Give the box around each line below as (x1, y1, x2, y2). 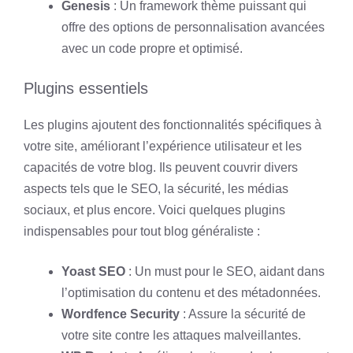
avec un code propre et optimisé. (61, 42, 243, 55)
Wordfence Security (61, 307, 180, 321)
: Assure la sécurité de (180, 307, 306, 321)
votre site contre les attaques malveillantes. (61, 329, 301, 342)
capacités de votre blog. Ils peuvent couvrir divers (24, 161, 298, 174)
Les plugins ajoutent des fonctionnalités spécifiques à (24, 118, 321, 132)
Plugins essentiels (24, 80, 148, 97)
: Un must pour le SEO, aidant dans (125, 265, 325, 278)
